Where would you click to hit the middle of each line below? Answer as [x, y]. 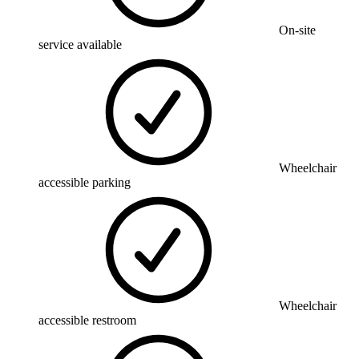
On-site [297, 30]
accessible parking [85, 182]
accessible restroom [87, 320]
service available [80, 44]
